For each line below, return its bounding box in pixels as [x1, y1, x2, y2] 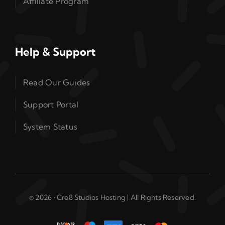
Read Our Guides [23, 77, 90, 87]
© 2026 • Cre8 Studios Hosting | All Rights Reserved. [29, 192, 196, 202]
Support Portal [23, 99, 79, 109]
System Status [23, 121, 78, 132]
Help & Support [15, 44, 95, 59]
